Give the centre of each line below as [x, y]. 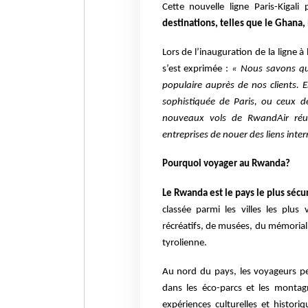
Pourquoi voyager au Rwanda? [227, 164]
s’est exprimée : [197, 69]
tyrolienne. [184, 243]
